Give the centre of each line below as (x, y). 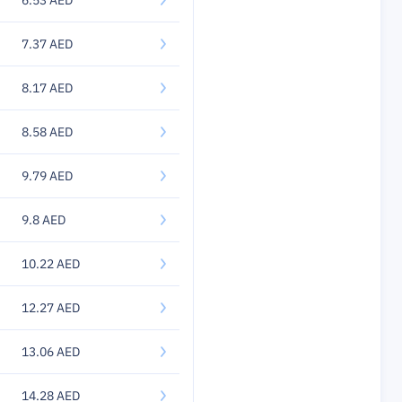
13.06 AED (51, 352)
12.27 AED (51, 308)
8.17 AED (47, 88)
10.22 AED (51, 264)
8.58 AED (47, 132)
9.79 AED (47, 176)
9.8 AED (44, 220)
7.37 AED (47, 44)
